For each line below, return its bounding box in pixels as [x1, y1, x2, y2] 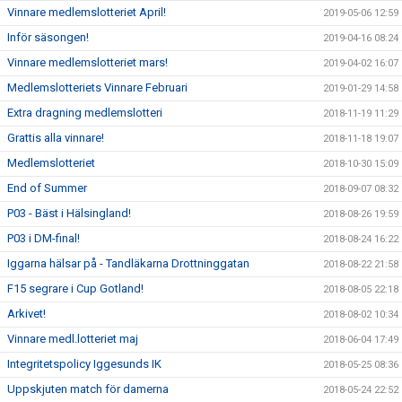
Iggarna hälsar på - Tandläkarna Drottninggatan [7, 257, 249, 270]
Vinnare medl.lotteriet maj [7, 332, 138, 345]
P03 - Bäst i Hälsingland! [7, 206, 131, 220]
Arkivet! [7, 307, 46, 320]
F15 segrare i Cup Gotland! [7, 282, 144, 295]
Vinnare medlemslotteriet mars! [7, 56, 168, 69]
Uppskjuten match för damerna [7, 382, 169, 396]
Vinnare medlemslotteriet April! [7, 5, 166, 19]
